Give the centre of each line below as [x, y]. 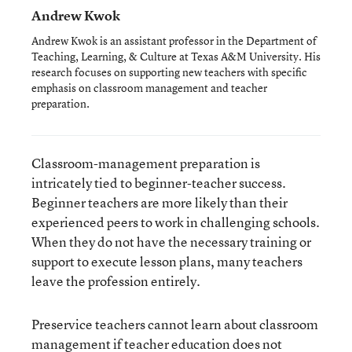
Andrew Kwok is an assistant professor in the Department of [174, 40]
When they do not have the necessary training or [171, 241]
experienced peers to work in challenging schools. [176, 222]
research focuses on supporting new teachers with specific [169, 71]
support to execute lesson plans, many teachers [167, 261]
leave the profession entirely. [116, 280]
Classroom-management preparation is [146, 163]
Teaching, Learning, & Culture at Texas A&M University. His [176, 56]
